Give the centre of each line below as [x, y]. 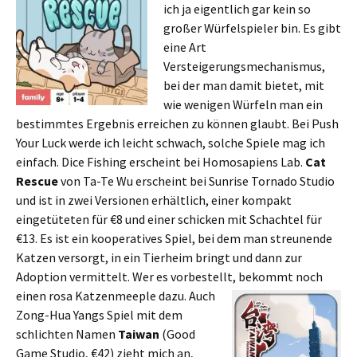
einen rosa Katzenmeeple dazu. [102, 296]
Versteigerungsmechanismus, [244, 66]
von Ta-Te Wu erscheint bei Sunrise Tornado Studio [196, 181]
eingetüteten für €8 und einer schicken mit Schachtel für [169, 219]
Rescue [37, 181]
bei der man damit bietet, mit [244, 85]
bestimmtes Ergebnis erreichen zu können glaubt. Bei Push [177, 124]
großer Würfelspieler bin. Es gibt [252, 28]
